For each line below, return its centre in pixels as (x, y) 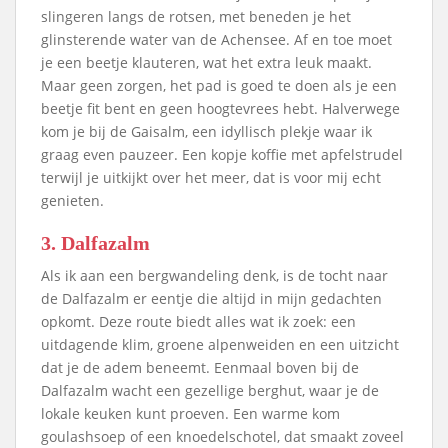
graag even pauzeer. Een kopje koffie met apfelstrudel (222, 154)
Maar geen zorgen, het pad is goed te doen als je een (219, 85)
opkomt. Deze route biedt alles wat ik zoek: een (198, 321)
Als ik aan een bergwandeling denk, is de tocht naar (214, 275)
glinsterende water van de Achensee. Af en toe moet (216, 39)
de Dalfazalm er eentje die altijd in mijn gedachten (211, 298)
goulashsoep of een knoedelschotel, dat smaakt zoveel (222, 436)
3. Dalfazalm (95, 242)
